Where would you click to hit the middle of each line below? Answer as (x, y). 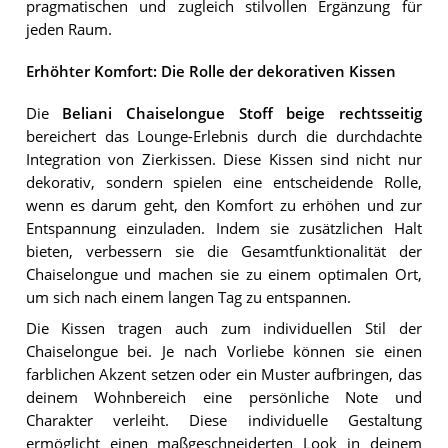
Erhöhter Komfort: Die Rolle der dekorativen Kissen (210, 72)
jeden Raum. (68, 29)
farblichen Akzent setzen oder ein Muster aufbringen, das (223, 375)
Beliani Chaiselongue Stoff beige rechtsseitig (242, 114)
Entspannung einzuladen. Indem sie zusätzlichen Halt (223, 229)
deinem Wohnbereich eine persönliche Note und (223, 398)
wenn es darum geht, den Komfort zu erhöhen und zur (223, 206)
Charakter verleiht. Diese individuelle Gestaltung (223, 421)
